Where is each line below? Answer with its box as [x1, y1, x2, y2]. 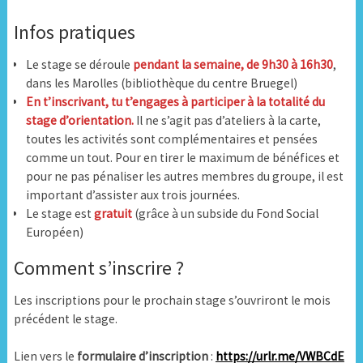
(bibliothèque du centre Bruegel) [121, 75, 298, 92]
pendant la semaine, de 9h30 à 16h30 [133, 57, 334, 73]
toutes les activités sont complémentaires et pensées [26, 131, 318, 147]
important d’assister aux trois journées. [26, 187, 243, 203]
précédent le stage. [13, 310, 117, 327]
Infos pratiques [13, 19, 135, 45]
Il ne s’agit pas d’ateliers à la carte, [136, 113, 322, 129]
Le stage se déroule [26, 57, 134, 73]
